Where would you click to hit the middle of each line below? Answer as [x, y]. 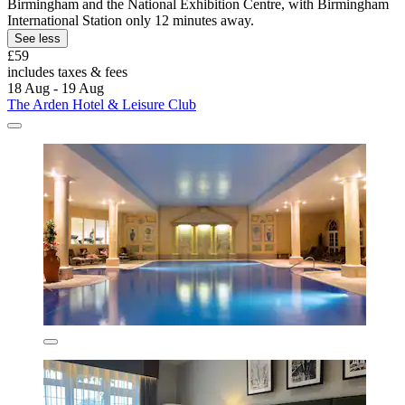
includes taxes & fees [67, 72]
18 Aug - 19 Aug [56, 89]
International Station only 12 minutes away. [131, 21]
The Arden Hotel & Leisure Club [102, 105]
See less [38, 39]
